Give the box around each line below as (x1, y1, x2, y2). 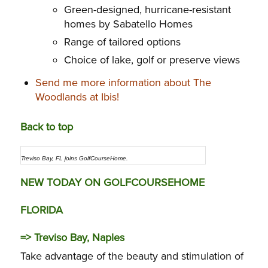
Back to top (20, 120, 73, 134)
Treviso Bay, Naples (33, 231, 124, 245)
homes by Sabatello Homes (63, 17, 193, 31)
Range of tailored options (63, 35, 181, 49)
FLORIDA (20, 203, 63, 217)
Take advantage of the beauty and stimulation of (20, 249, 243, 263)
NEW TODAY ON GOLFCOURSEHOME (20, 175, 205, 189)
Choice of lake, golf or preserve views (63, 53, 240, 67)
